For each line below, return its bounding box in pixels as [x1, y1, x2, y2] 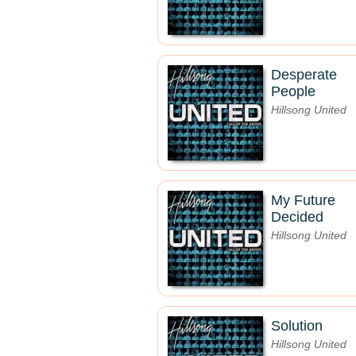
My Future [271, 192, 335, 208]
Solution [271, 318, 323, 334]
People [271, 83, 315, 99]
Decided [271, 209, 323, 225]
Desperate [271, 67, 337, 83]
